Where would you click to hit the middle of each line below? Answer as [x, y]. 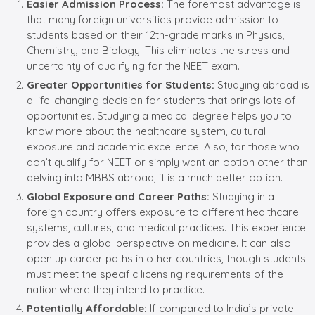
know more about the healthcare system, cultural [146, 131]
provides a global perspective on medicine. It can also [159, 243]
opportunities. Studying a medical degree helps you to [159, 115]
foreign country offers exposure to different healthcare [163, 212]
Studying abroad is [262, 84]
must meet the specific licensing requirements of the [155, 274]
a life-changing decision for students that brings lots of [161, 100]
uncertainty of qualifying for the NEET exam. [136, 65]
